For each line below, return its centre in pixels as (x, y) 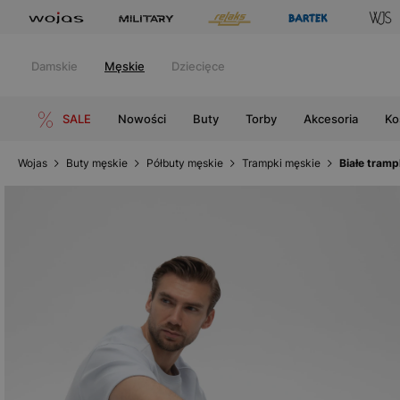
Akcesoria (331, 119)
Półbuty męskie (185, 163)
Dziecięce (198, 66)
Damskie (54, 66)
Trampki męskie (281, 163)
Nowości (142, 119)
